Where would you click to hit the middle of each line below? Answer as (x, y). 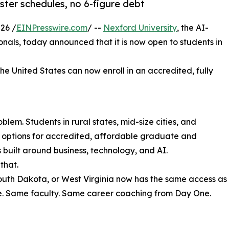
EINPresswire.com (52, 28)
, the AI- (193, 28)
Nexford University (140, 28)
